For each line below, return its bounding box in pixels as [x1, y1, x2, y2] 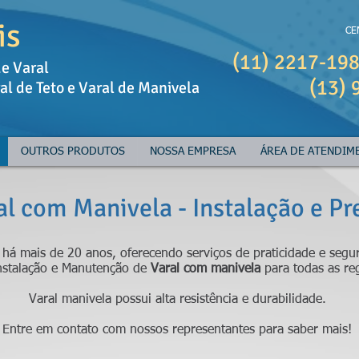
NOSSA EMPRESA [150, 146, 236, 157]
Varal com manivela [150, 263, 264, 276]
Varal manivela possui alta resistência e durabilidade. [28, 293, 326, 306]
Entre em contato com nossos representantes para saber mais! [2, 324, 352, 337]
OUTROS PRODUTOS [21, 146, 125, 157]
